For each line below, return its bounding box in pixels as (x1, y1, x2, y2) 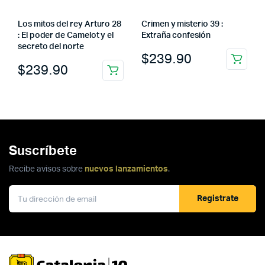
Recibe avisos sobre (9, 165, 85, 174)
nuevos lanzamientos (85, 165, 168, 174)
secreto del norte (18, 43, 84, 51)
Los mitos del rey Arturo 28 (18, 20, 122, 29)
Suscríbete (9, 144, 77, 158)
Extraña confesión (141, 31, 211, 40)
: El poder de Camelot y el (18, 31, 114, 40)
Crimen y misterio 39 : (141, 20, 223, 29)
